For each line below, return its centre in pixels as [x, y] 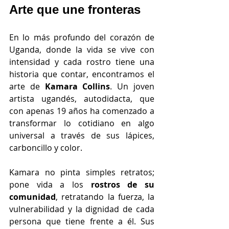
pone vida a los [46, 185]
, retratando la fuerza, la [105, 197]
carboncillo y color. [46, 148]
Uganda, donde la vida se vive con [82, 50]
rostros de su [119, 185]
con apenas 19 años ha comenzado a [82, 111]
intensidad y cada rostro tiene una [82, 62]
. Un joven [132, 86]
